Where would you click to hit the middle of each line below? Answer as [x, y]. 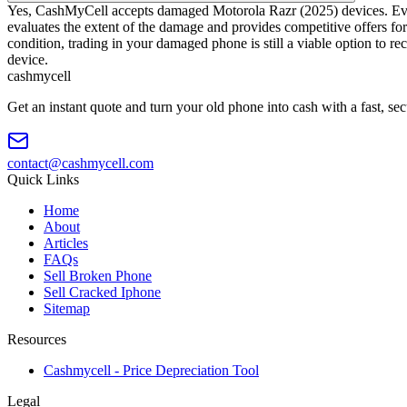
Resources [37, 339]
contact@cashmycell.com [80, 163]
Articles [66, 243]
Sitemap [67, 308]
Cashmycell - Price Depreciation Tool [151, 370]
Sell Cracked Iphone [102, 292]
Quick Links [43, 179]
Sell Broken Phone [98, 275]
